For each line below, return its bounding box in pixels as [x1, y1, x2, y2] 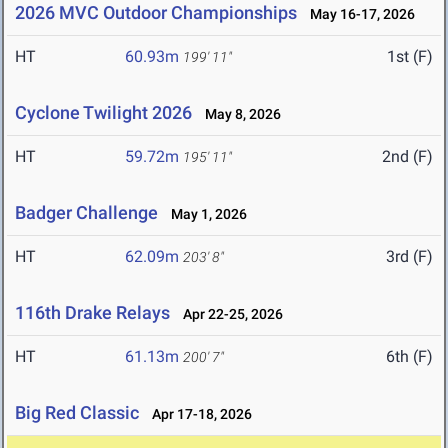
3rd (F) [386, 247, 433, 267]
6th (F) [386, 347, 433, 367]
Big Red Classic [15, 402, 139, 424]
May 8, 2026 [196, 106, 281, 123]
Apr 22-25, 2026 [174, 306, 283, 323]
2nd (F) [382, 147, 433, 167]
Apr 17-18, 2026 [143, 406, 252, 423]
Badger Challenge [15, 202, 158, 224]
